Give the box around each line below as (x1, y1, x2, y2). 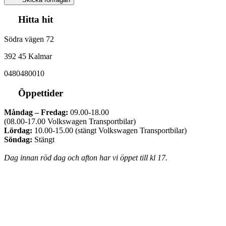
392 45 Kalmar (4, 51, 52, 61)
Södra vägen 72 (4, 34, 54, 43)
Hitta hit (16, 14, 53, 25)
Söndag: (4, 135, 32, 144)
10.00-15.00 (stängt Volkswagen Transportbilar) (32, 126, 187, 135)
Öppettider (16, 87, 64, 98)
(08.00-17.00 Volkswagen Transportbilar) (4, 117, 136, 126)
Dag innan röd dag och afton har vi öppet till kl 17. (4, 153, 167, 162)
